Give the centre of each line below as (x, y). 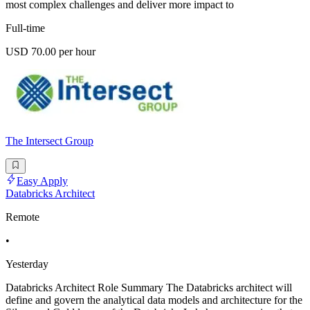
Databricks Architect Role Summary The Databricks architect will (149, 288)
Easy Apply (42, 181)
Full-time (25, 28)
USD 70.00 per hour (51, 52)
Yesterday (27, 264)
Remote (22, 217)
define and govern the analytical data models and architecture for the (154, 300)
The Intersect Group (49, 141)
